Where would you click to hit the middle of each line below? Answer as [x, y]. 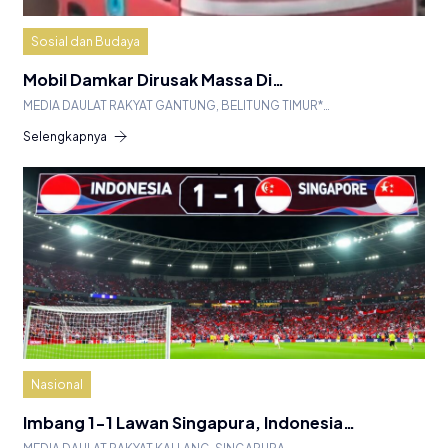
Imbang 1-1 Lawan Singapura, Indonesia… [189, 423]
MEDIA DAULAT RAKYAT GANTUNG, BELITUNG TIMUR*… [176, 106]
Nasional [57, 385]
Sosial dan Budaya [85, 42]
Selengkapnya [65, 137]
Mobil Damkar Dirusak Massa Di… [153, 80]
